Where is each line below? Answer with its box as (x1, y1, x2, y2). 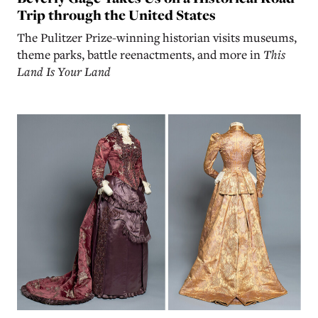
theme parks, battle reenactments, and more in (17, 45, 263, 62)
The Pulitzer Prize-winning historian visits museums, (17, 28, 297, 45)
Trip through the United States (17, 4, 216, 25)
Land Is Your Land (17, 62, 111, 79)
